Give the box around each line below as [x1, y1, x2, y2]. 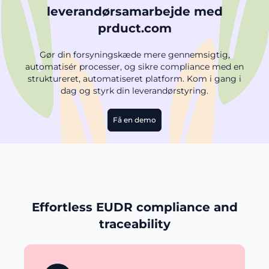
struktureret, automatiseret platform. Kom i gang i [28, 73, 241, 84]
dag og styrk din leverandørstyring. [61, 85, 208, 96]
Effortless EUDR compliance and [31, 200, 238, 214]
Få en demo [113, 115, 156, 124]
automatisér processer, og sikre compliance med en [25, 61, 244, 72]
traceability [98, 217, 171, 231]
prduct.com [97, 21, 172, 35]
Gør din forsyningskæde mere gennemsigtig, [39, 49, 230, 60]
